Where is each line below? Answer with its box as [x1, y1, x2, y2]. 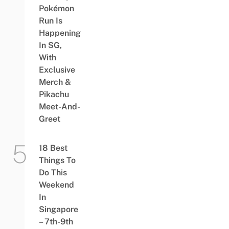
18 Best [38, 143, 67, 153]
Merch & [38, 77, 71, 87]
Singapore [38, 204, 78, 214]
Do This [38, 167, 67, 177]
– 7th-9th [38, 216, 73, 226]
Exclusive [38, 64, 75, 75]
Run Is [38, 15, 62, 26]
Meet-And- [38, 101, 80, 111]
